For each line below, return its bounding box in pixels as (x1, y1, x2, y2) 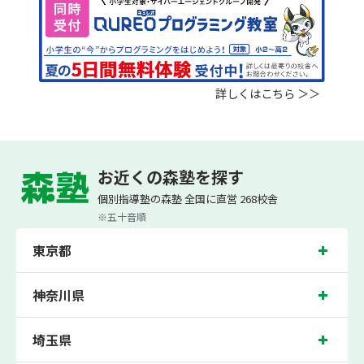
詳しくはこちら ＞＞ (215, 84, 321, 102)
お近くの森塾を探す (97, 164, 244, 188)
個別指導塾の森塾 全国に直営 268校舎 (97, 190, 278, 206)
